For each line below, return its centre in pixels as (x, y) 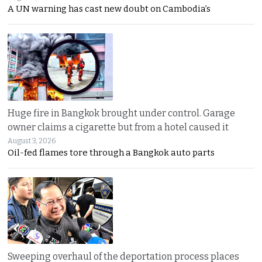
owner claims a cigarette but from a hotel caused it (118, 127)
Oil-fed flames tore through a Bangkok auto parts (111, 152)
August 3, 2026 (32, 141)
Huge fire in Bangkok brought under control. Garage (122, 113)
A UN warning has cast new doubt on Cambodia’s (109, 8)
